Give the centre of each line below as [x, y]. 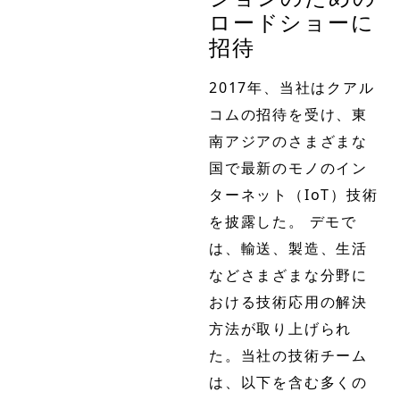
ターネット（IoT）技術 [294, 195]
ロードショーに [292, 22]
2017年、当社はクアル [292, 88]
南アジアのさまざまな [288, 142]
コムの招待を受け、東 [289, 115]
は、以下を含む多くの [288, 383]
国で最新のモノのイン [288, 168]
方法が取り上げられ [281, 329]
